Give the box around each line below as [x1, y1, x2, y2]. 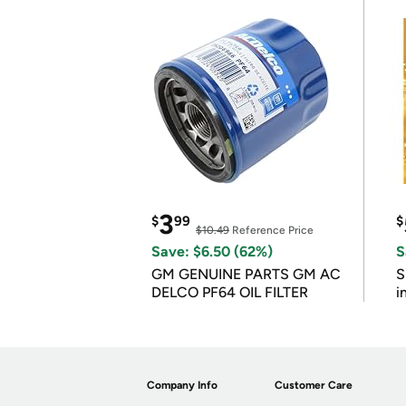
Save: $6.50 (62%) [151, 243, 273, 260]
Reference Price [229, 224, 314, 237]
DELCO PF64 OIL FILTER [151, 284, 308, 301]
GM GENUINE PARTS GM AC [151, 266, 341, 283]
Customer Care [275, 379, 353, 391]
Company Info [147, 379, 217, 391]
